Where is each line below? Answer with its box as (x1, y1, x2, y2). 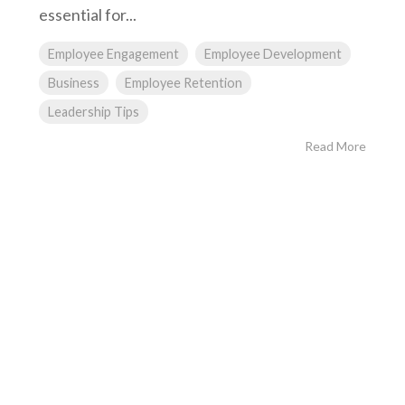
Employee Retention (125, 75, 242, 91)
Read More (305, 138, 366, 155)
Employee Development (204, 46, 342, 62)
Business (48, 75, 99, 91)
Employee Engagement (48, 46, 179, 62)
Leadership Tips (48, 104, 139, 120)
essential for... (39, 5, 137, 25)
